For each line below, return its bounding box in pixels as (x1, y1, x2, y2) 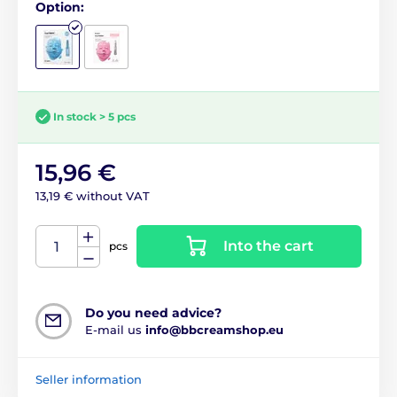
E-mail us (85, 323, 145, 338)
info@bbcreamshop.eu (145, 323, 284, 338)
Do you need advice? (85, 305, 222, 322)
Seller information (35, 372, 142, 387)
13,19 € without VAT (35, 189, 150, 204)
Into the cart (223, 237, 314, 255)
